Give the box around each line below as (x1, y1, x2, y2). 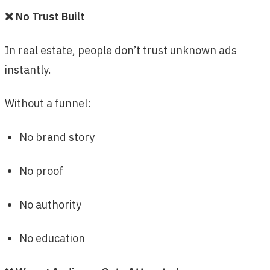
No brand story (19, 130, 95, 145)
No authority (19, 198, 81, 212)
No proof (19, 164, 63, 178)
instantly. (5, 63, 51, 77)
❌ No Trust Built (5, 10, 85, 24)
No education (19, 231, 85, 246)
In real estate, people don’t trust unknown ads (5, 43, 237, 58)
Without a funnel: (5, 96, 91, 111)
